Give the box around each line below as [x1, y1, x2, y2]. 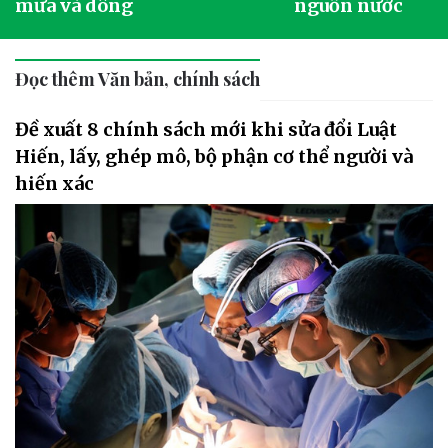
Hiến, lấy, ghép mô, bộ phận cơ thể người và [15, 145, 413, 169]
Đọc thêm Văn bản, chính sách [15, 67, 260, 92]
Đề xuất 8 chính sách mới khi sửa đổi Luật [15, 118, 397, 142]
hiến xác [15, 172, 94, 196]
